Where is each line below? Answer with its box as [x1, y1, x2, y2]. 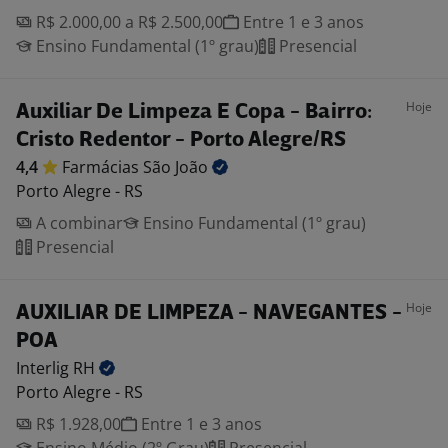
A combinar [32, 212, 123, 234]
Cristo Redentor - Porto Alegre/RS [16, 130, 346, 151]
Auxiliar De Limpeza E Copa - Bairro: [16, 102, 372, 123]
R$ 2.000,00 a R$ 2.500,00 [32, 11, 223, 33]
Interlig [16, 357, 73, 379]
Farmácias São [62, 156, 175, 178]
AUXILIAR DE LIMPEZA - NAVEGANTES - [16, 303, 402, 324]
